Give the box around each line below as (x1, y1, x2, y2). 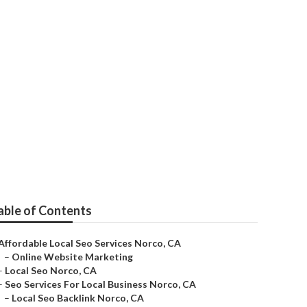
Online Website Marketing (12, 251, 133, 262)
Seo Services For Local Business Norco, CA (5, 278, 196, 290)
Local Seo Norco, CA (5, 265, 97, 276)
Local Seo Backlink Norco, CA (12, 292, 144, 304)
